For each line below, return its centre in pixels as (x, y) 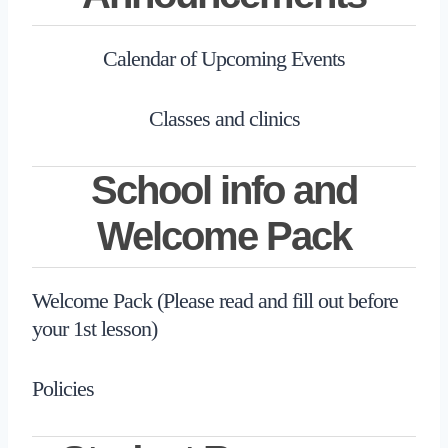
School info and (224, 189)
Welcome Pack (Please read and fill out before (215, 300)
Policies (63, 388)
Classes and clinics (224, 118)
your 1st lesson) (94, 328)
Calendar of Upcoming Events (224, 58)
